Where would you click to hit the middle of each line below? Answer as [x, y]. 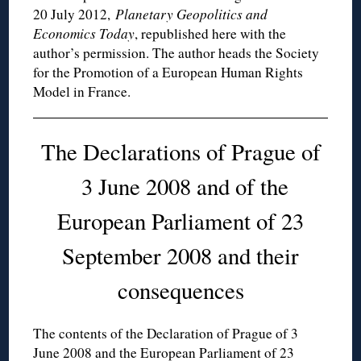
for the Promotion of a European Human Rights [168, 72]
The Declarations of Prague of [180, 151]
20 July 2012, [75, 14]
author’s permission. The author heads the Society [176, 52]
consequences [180, 290]
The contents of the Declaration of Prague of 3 [166, 333]
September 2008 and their [180, 255]
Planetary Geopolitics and [192, 14]
